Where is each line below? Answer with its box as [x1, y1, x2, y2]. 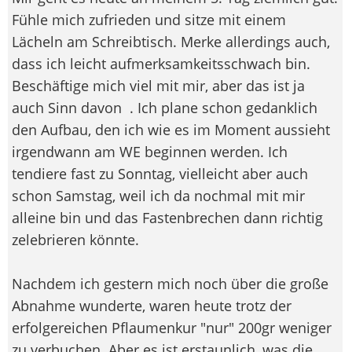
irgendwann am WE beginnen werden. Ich [12, 141, 288, 161]
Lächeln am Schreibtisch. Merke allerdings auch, [12, 31, 330, 51]
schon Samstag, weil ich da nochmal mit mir [12, 185, 305, 205]
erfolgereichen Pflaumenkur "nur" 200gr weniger [12, 317, 332, 337]
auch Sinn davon [12, 97, 126, 117]
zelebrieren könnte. [12, 229, 139, 249]
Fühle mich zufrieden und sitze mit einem [12, 9, 286, 29]
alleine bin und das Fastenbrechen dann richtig [12, 207, 323, 227]
